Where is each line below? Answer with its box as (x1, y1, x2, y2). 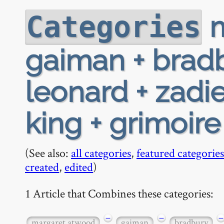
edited (64, 159, 93, 174)
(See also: (25, 145, 71, 160)
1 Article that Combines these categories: (25, 185, 213, 201)
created (25, 159, 59, 174)
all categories (71, 145, 131, 160)
